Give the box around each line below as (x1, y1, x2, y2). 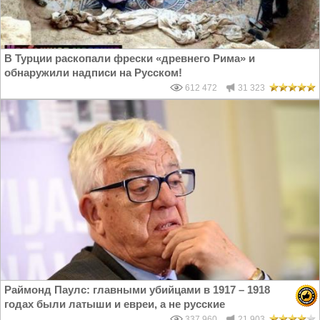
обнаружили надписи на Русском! (4, 66, 182, 79)
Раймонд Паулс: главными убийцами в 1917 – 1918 (4, 284, 270, 296)
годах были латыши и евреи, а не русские (4, 298, 225, 311)
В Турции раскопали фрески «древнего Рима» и (4, 52, 255, 65)
